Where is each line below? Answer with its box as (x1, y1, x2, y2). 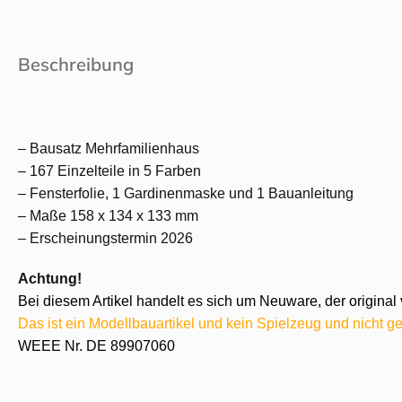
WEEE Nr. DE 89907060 (18, 337, 175, 354)
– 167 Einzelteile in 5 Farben (18, 162, 201, 179)
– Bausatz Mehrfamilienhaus (18, 140, 199, 156)
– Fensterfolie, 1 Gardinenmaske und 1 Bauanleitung (18, 185, 354, 201)
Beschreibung (18, 52, 134, 75)
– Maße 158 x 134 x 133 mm (18, 207, 198, 223)
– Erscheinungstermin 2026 (18, 230, 193, 246)
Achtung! (18, 270, 82, 286)
